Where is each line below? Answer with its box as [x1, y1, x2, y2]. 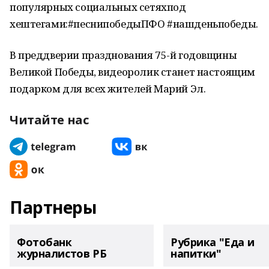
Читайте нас [10, 112, 89, 128]
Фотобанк [17, 235, 72, 249]
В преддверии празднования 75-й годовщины [10, 48, 237, 62]
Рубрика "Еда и [171, 235, 255, 249]
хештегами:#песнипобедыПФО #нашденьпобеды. [10, 17, 258, 31]
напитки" [171, 246, 222, 261]
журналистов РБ [17, 246, 107, 261]
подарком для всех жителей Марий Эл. [10, 82, 206, 95]
